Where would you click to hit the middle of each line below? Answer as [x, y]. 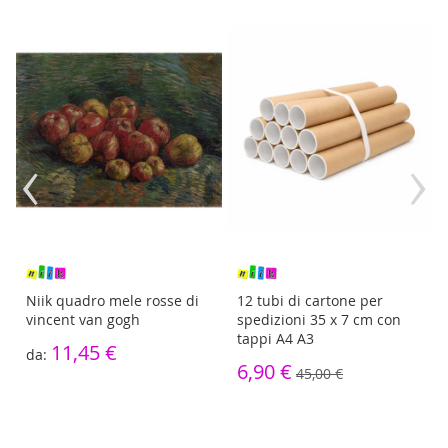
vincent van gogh [82, 319]
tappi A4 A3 [275, 338]
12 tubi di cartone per [310, 300]
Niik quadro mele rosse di [112, 300]
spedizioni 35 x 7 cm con [319, 319]
